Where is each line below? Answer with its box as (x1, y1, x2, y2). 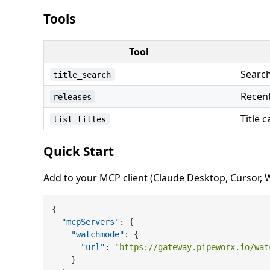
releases (53, 92, 92, 102)
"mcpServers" (61, 216, 120, 227)
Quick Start (43, 142, 114, 160)
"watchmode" (71, 229, 125, 239)
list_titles (53, 114, 107, 124)
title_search (53, 69, 111, 80)
